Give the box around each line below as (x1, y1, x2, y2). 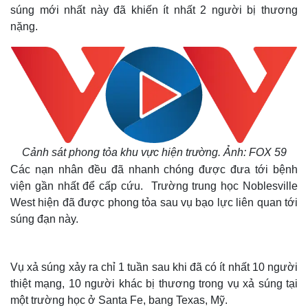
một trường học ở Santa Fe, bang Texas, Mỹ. (10, 294, 228, 306)
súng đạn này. (10, 213, 78, 225)
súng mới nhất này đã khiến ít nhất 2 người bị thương (10, 4, 298, 16)
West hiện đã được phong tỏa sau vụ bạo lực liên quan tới (10, 197, 298, 208)
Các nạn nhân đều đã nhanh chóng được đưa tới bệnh (10, 164, 298, 175)
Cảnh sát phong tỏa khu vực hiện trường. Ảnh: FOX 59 (21, 146, 287, 158)
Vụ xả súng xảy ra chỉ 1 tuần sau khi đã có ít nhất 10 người (10, 261, 298, 273)
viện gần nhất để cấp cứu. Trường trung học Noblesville (10, 180, 298, 192)
